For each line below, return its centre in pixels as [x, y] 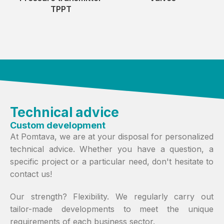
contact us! [31, 174]
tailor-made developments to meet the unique [112, 209]
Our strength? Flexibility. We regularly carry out [112, 197]
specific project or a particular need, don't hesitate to [112, 162]
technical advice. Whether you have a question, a [112, 149]
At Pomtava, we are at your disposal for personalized [112, 137]
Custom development [58, 125]
